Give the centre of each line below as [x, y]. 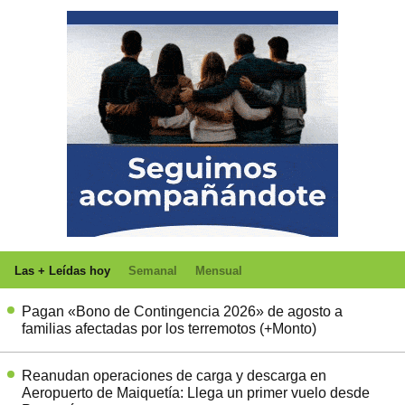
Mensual [219, 271]
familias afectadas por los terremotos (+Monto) [169, 329]
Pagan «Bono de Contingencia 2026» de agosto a [182, 312]
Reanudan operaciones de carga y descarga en [174, 376]
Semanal [153, 271]
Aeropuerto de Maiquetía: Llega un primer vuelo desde [196, 393]
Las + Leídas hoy [62, 271]
